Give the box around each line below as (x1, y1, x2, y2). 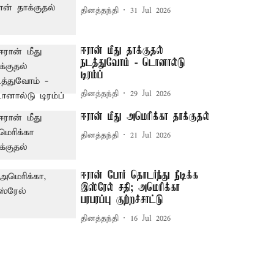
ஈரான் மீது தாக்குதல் (81, 45, 164, 57)
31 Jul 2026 (130, 5, 171, 16)
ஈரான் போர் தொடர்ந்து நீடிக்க (81, 169, 199, 182)
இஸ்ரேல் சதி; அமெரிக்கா (81, 182, 180, 194)
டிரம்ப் (81, 69, 104, 82)
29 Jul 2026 (130, 88, 171, 99)
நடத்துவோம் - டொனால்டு (81, 57, 186, 70)
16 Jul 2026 (130, 213, 171, 224)
